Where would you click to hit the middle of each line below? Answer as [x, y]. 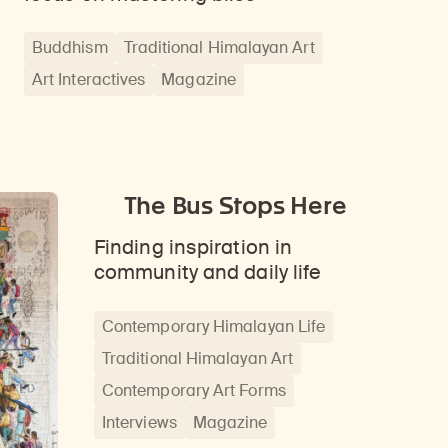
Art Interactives [89, 80]
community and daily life [208, 273]
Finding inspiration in [193, 248]
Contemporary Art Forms [194, 390]
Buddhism [70, 48]
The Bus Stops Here [235, 206]
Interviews [139, 422]
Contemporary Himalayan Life [214, 326]
